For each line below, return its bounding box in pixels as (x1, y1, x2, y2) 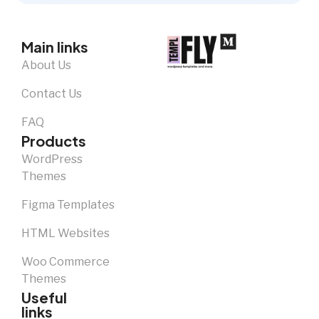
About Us (21, 58, 71, 72)
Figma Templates (21, 197, 115, 211)
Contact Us (21, 86, 82, 100)
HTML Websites (21, 226, 110, 240)
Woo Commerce (21, 254, 110, 268)
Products (21, 131, 86, 150)
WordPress (21, 152, 83, 166)
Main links (21, 37, 88, 56)
